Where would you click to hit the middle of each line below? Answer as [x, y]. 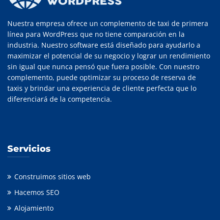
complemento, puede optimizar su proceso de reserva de [102, 77]
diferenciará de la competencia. [60, 99]
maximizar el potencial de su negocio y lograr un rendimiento [109, 56]
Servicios [29, 149]
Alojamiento [34, 208]
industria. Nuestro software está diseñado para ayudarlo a [104, 45]
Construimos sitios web [53, 177]
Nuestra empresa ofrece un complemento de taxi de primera [108, 23]
